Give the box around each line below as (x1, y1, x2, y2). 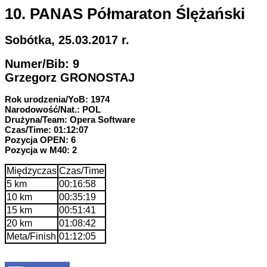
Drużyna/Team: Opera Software (5, 114, 135, 125)
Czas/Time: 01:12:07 (5, 124, 88, 135)
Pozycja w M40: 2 (5, 144, 77, 155)
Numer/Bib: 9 (5, 57, 79, 70)
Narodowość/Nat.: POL (5, 104, 101, 114)
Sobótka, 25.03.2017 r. (5, 33, 129, 47)
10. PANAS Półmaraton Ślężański (5, 5, 245, 23)
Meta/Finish (7, 231, 56, 241)
